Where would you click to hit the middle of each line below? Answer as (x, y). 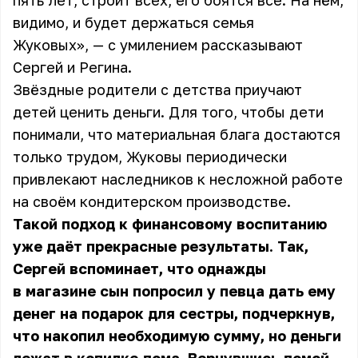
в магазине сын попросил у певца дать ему (174, 291)
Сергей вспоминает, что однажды (139, 268)
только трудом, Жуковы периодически (150, 157)
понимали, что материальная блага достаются (177, 134)
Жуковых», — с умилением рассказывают (158, 45)
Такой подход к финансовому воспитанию (170, 224)
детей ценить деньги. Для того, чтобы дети (168, 112)
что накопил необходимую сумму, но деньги (177, 336)
